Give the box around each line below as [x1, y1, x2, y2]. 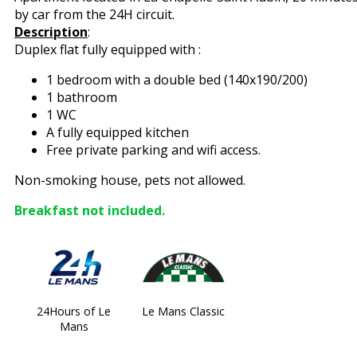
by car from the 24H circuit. [14, 6, 175, 23]
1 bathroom [46, 88, 117, 106]
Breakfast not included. [14, 202, 165, 219]
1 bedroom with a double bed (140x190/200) [46, 71, 308, 88]
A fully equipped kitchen [46, 124, 189, 141]
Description [14, 23, 88, 41]
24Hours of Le [37, 304, 112, 319]
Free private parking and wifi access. [46, 141, 261, 159]
